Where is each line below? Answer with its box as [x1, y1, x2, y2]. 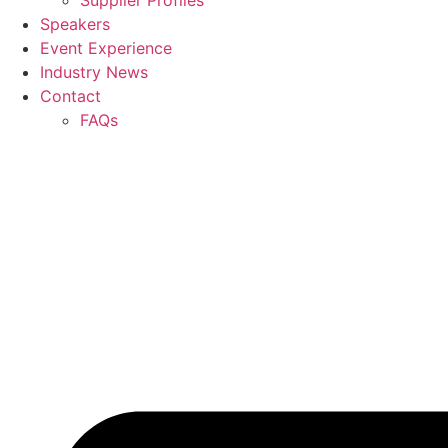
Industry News [40, 62, 148, 82]
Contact [40, 86, 101, 106]
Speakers [40, 14, 110, 34]
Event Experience [40, 38, 172, 58]
